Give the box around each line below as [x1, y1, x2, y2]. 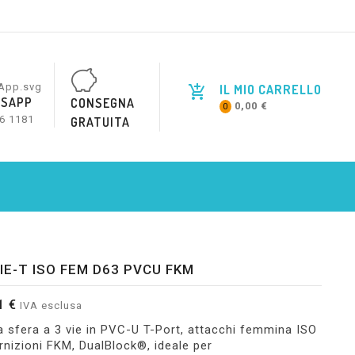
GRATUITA [70, 114, 130, 130]
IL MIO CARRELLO [219, 81, 322, 97]
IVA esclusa [16, 300, 82, 311]
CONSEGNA [70, 95, 135, 111]
